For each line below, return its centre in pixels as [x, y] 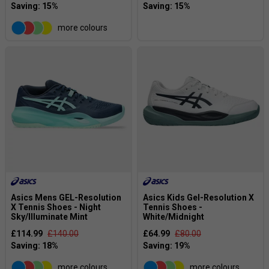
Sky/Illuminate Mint [49, 216]
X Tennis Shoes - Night [56, 207]
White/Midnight [174, 216]
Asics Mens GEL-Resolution [66, 197]
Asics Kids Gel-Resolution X [198, 197]
